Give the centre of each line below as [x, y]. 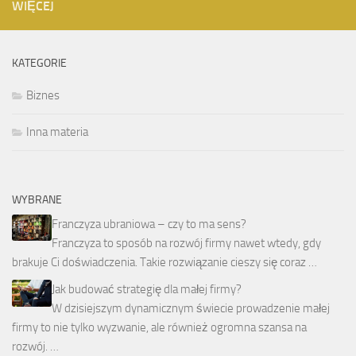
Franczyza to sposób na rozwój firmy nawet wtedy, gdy [186, 244]
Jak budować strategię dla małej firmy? [147, 290]
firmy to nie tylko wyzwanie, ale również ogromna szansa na [159, 328]
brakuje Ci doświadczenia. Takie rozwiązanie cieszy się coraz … [164, 263]
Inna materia [57, 132]
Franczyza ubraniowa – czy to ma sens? [149, 224]
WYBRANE [37, 200]
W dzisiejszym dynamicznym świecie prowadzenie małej [191, 309]
